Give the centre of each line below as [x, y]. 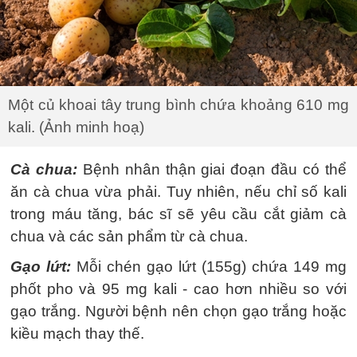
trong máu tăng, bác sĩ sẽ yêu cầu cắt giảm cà [178, 214]
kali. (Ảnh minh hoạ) [76, 127]
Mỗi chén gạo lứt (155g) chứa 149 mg [209, 266]
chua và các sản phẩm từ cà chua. [129, 236]
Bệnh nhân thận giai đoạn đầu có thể [212, 169]
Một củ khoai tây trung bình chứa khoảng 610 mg [178, 104]
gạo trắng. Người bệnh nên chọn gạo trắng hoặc [178, 311]
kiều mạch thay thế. [77, 333]
